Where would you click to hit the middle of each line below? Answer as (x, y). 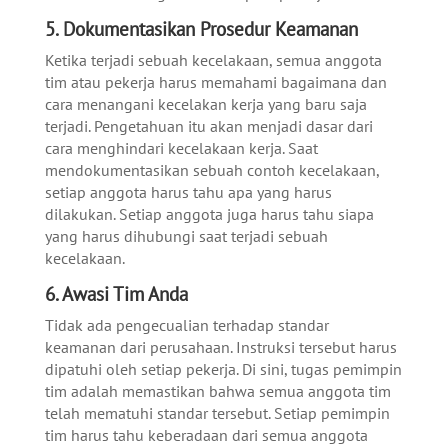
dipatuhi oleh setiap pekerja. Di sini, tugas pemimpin (223, 369)
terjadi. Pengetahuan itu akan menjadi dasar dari (208, 126)
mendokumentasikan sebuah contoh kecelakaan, (211, 170)
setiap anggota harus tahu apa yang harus (188, 192)
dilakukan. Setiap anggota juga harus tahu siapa (209, 214)
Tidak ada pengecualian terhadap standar (186, 325)
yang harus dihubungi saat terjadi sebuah (186, 236)
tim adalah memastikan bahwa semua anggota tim (217, 391)
